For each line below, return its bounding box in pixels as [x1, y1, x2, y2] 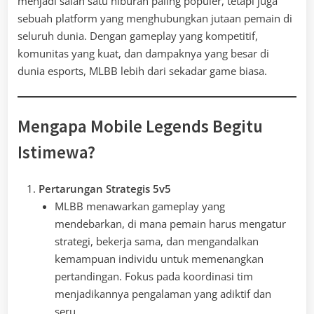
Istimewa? [18, 142, 95, 164]
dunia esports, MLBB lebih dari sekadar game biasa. [18, 64, 267, 78]
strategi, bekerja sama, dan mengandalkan [54, 233, 259, 248]
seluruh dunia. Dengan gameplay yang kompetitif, [18, 29, 258, 43]
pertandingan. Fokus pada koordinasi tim [54, 268, 253, 283]
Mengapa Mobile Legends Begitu [18, 116, 263, 138]
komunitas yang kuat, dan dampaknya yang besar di [18, 46, 269, 61]
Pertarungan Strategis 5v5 [39, 181, 171, 196]
